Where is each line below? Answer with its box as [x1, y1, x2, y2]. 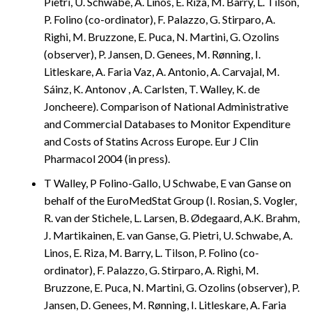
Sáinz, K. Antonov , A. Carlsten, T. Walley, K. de [44, 82, 260, 96]
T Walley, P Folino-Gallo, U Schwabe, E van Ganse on [44, 175, 291, 189]
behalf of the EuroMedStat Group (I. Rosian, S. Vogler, [44, 193, 297, 207]
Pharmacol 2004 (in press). [44, 152, 170, 166]
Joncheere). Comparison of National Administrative [44, 100, 288, 114]
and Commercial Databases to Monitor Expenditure [44, 117, 290, 131]
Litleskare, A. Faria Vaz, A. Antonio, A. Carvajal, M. [44, 65, 279, 79]
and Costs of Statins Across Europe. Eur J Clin [44, 134, 258, 148]
